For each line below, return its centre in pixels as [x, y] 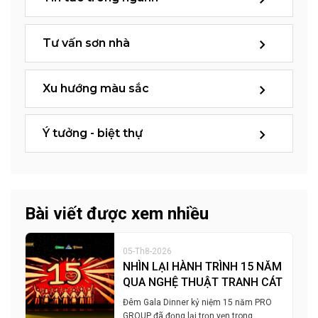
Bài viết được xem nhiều [117, 213]
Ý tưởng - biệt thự [93, 133]
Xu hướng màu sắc [96, 88]
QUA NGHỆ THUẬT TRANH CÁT [203, 282]
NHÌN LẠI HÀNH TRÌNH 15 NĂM [203, 266]
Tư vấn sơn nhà [86, 43]
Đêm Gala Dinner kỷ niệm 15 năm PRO [198, 302]
